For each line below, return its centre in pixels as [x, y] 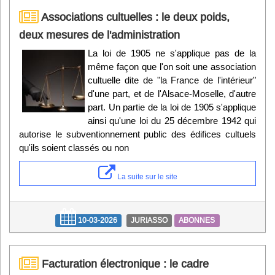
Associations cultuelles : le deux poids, [134, 17]
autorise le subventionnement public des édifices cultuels [137, 134]
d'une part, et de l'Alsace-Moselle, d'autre [172, 94]
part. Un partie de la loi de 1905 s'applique [172, 107]
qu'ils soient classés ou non [74, 148]
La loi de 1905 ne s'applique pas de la [172, 53]
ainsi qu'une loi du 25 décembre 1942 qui [172, 121]
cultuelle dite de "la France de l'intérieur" [172, 80]
